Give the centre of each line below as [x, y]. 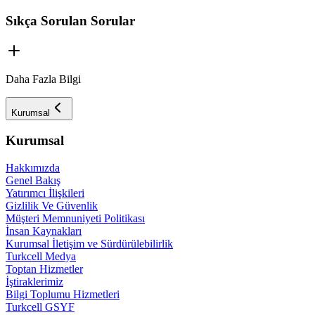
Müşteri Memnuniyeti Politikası [75, 218]
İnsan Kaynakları [44, 231]
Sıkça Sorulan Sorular [70, 20]
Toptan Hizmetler [44, 269]
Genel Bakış [33, 180]
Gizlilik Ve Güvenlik [52, 206]
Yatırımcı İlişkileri [45, 193]
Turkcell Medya [41, 256]
